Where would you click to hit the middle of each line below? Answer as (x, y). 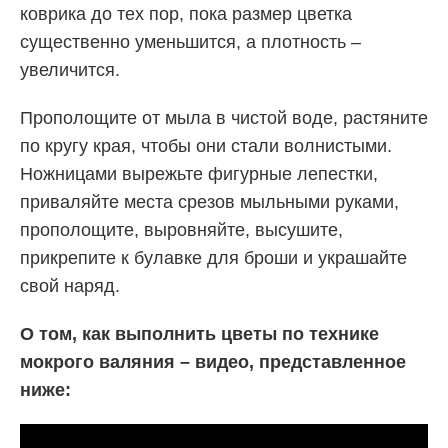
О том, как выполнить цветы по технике (199, 333)
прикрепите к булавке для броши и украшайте (213, 257)
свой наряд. (70, 285)
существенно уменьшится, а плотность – (190, 41)
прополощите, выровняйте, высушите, (181, 229)
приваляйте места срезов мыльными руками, (209, 201)
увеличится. (70, 69)
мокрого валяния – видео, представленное (213, 361)
